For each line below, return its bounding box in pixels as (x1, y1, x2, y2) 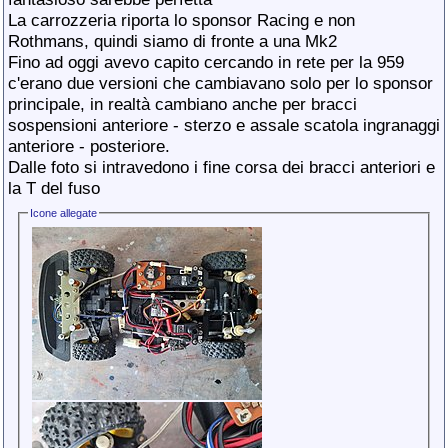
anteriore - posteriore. (8, 136, 170, 156)
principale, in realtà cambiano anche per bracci (8, 94, 357, 114)
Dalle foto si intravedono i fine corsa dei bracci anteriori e (8, 157, 435, 177)
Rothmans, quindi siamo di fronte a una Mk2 (8, 31, 337, 51)
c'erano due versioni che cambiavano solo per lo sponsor (8, 73, 433, 93)
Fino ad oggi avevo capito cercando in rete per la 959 (8, 52, 404, 72)
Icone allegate (30, 207, 98, 219)
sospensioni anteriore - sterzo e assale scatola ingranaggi (8, 115, 440, 135)
